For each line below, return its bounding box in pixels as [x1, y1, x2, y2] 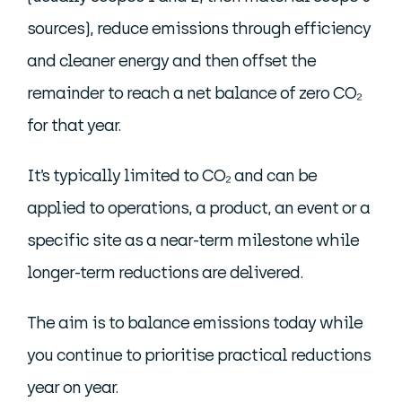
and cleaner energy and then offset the [27, 51, 316, 71]
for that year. [27, 116, 121, 135]
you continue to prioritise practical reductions [27, 345, 371, 365]
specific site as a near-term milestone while [27, 231, 359, 250]
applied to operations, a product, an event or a [27, 198, 370, 218]
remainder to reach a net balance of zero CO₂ [27, 83, 362, 103]
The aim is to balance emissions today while [27, 313, 363, 333]
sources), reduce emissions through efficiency [27, 19, 371, 39]
